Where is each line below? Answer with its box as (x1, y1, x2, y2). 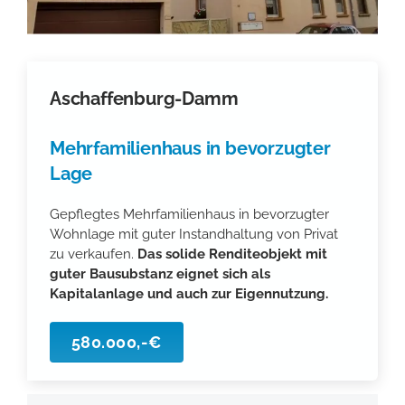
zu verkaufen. (49, 245, 137, 262)
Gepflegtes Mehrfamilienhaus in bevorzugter (49, 205, 329, 222)
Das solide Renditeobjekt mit (137, 245, 327, 262)
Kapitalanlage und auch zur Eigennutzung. (49, 285, 328, 302)
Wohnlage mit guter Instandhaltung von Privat (49, 225, 338, 242)
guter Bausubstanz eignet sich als (49, 265, 270, 282)
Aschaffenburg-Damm (49, 87, 239, 109)
